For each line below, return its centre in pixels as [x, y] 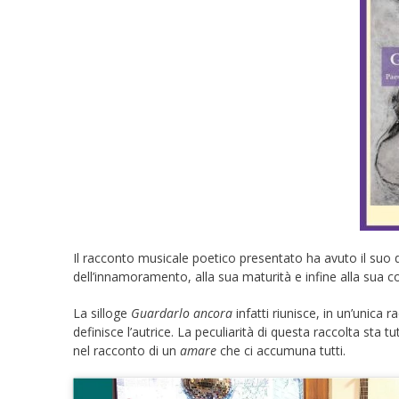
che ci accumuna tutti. [281, 350]
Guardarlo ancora [182, 313]
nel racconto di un [126, 350]
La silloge [102, 313]
